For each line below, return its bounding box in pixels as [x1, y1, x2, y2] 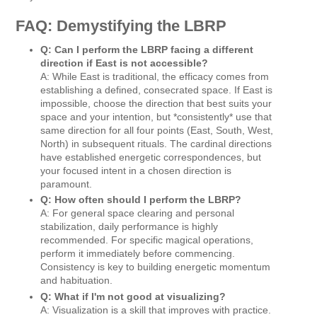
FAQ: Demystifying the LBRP [16, 16, 226, 35]
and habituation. [40, 275, 113, 287]
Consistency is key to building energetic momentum [40, 261, 270, 273]
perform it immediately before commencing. [40, 248, 235, 260]
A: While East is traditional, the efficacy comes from [40, 70, 269, 82]
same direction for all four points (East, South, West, [40, 124, 273, 136]
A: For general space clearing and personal [40, 207, 234, 219]
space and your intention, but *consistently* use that [40, 110, 272, 122]
